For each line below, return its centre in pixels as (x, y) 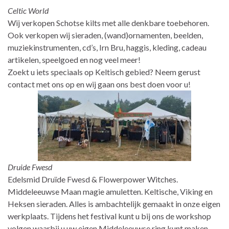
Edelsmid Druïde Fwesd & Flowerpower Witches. (93, 179)
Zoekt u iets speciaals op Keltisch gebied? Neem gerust (104, 72)
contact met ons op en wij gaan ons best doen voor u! (99, 84)
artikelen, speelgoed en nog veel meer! (74, 59)
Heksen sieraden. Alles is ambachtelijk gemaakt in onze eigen (114, 203)
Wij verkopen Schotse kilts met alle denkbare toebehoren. (108, 22)
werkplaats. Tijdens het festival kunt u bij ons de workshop (109, 216)
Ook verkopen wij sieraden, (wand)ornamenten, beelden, (105, 35)
